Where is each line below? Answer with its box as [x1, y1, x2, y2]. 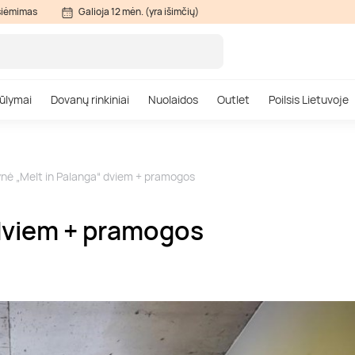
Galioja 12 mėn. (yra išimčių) [77, 5, 199, 18]
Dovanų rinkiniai [51, 92, 129, 107]
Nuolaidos [148, 92, 198, 107]
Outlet [217, 92, 250, 107]
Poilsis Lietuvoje [269, 92, 349, 107]
